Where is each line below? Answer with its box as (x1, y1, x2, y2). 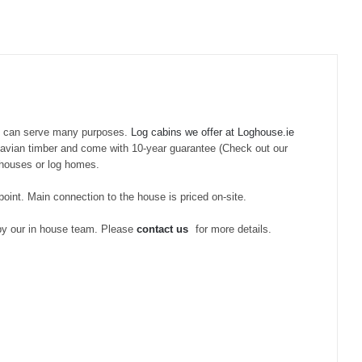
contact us (137, 222, 188, 235)
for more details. (192, 222, 271, 235)
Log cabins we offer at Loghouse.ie (128, 125, 294, 138)
